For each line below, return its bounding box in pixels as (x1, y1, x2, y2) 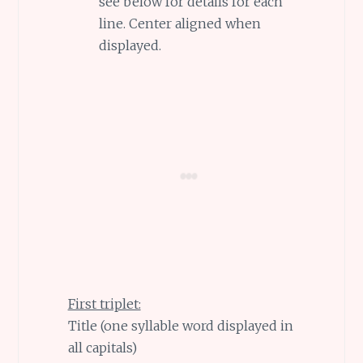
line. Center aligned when (98, 15, 261, 32)
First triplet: (67, 295, 141, 312)
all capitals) (67, 339, 137, 356)
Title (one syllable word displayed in (67, 317, 293, 334)
